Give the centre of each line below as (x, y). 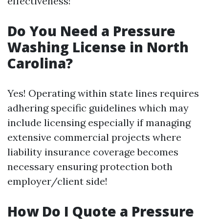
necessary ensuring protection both (90, 166)
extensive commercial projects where (94, 137)
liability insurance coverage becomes (93, 152)
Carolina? (40, 63)
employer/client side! (57, 181)
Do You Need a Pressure (91, 31)
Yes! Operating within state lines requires (103, 93)
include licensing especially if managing (99, 122)
